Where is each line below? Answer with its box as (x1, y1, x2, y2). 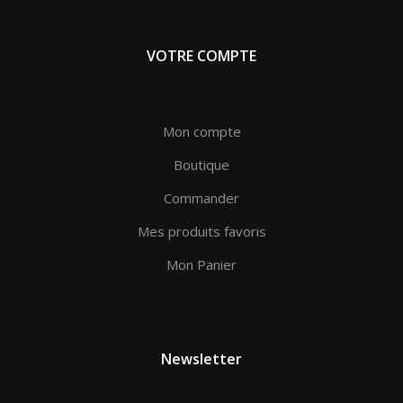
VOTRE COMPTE (147, 45, 256, 66)
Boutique (174, 155, 229, 174)
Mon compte (162, 121, 241, 140)
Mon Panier (166, 255, 237, 273)
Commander (164, 188, 239, 207)
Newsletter (161, 348, 242, 369)
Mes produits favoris (137, 221, 266, 240)
